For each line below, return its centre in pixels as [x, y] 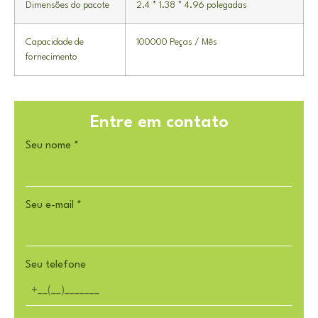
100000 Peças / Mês [177, 42]
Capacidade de [55, 42]
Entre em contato [159, 122]
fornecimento [51, 57]
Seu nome [48, 146]
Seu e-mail [50, 205]
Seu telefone [56, 265]
